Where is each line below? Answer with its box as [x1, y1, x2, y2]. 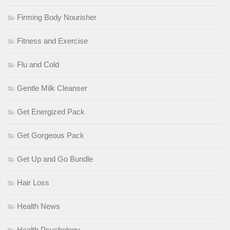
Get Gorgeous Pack [17, 131, 84, 140]
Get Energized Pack [17, 107, 85, 117]
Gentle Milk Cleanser [17, 84, 87, 93]
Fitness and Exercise [17, 36, 88, 46]
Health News [17, 202, 60, 211]
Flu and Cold [17, 60, 59, 69]
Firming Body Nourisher [17, 13, 97, 22]
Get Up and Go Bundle [17, 155, 93, 164]
